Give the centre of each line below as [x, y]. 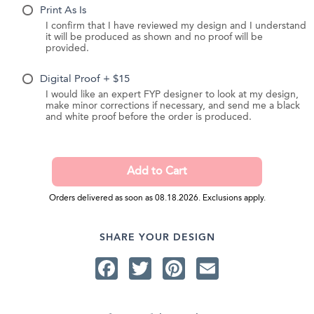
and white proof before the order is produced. [148, 118]
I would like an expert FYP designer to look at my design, [172, 95]
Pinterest [230, 268]
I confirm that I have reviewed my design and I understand [176, 26]
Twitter [185, 268]
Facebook [168, 268]
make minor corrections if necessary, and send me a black [172, 107]
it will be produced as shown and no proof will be [154, 37]
